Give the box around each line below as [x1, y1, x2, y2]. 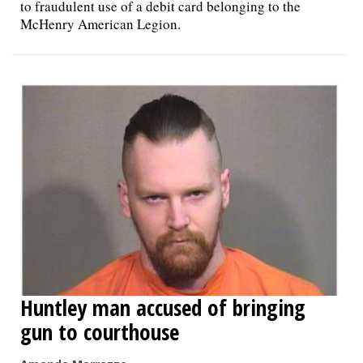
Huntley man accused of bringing [20, 292, 305, 322]
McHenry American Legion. [20, 14, 181, 33]
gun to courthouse [20, 316, 179, 347]
